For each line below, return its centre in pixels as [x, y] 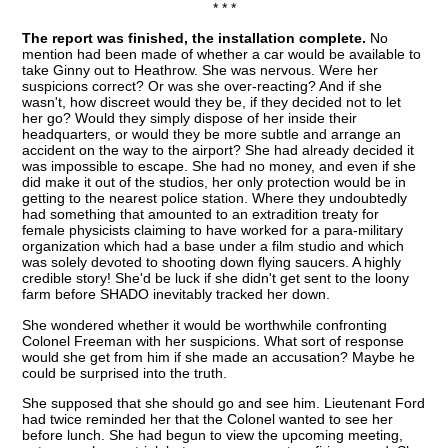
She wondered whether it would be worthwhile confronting [205, 324]
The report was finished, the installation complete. [194, 38]
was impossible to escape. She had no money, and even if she [219, 166]
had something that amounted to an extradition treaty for [201, 214]
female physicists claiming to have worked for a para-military [213, 230]
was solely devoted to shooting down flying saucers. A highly [212, 262]
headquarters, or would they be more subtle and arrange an [212, 134]
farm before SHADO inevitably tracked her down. [176, 294]
